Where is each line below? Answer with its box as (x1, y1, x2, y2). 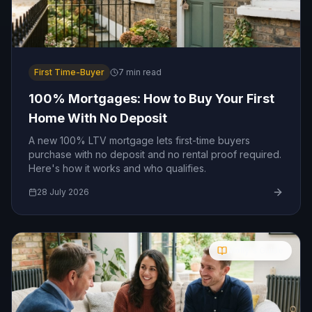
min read (124, 67, 162, 77)
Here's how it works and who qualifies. (29, 162, 206, 174)
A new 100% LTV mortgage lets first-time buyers (29, 134, 250, 146)
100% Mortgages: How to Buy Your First (29, 91, 274, 106)
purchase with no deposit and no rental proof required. (29, 148, 281, 160)
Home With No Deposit (29, 111, 167, 125)
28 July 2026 (37, 187, 89, 197)
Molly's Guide (227, 245, 283, 256)
